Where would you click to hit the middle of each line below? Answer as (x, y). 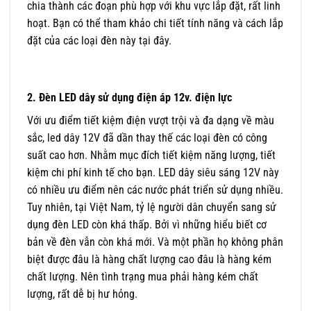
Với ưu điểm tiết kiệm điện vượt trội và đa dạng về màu (151, 121)
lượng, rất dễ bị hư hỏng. (82, 294)
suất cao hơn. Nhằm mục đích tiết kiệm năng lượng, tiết (151, 155)
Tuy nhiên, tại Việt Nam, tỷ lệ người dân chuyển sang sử (152, 208)
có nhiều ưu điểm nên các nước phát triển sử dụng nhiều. (155, 190)
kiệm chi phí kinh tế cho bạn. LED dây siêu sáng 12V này (153, 173)
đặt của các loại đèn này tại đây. (99, 41)
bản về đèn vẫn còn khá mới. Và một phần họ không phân (155, 242)
